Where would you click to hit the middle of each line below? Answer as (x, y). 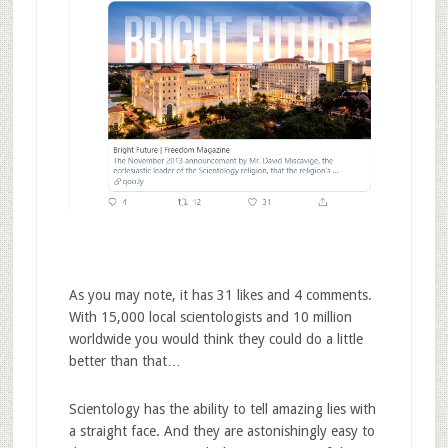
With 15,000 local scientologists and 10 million (210, 316)
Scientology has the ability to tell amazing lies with (222, 408)
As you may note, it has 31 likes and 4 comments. (220, 294)
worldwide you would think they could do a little (215, 338)
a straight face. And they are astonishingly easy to (221, 430)
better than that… (124, 360)
